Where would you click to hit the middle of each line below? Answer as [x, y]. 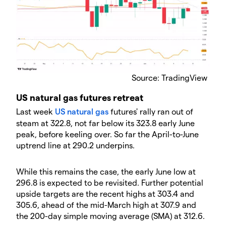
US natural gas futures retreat [80, 97]
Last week [36, 111]
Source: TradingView [169, 77]
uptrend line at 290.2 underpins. [75, 145]
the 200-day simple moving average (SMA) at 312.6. [110, 215]
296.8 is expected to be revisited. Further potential [110, 182]
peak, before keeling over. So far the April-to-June [107, 134]
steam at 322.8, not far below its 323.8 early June [105, 123]
